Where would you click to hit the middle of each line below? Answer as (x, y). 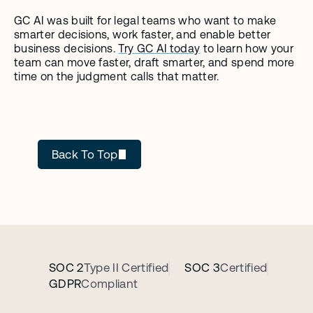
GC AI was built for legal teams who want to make (145, 21)
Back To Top (85, 154)
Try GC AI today (159, 49)
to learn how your (247, 49)
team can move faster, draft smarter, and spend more (154, 63)
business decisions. (66, 49)
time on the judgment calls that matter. (117, 77)
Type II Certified (126, 268)
